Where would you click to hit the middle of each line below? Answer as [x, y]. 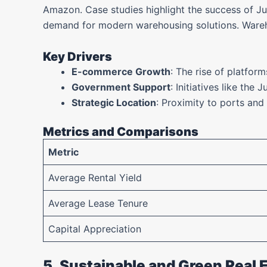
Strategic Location [114, 103]
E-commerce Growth [121, 72]
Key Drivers [77, 57]
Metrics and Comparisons [121, 132]
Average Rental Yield [95, 178]
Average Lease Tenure [98, 203]
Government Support [121, 87]
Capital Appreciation [95, 229]
